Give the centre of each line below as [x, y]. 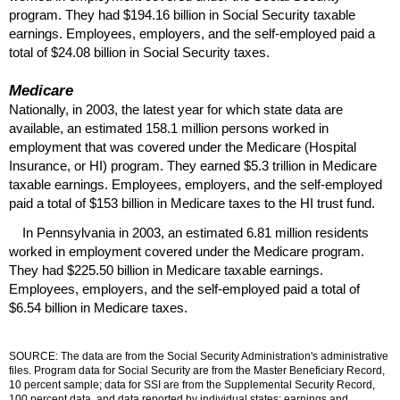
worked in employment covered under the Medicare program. [187, 251]
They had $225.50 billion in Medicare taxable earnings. [166, 270]
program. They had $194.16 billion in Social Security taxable [182, 14]
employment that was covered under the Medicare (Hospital [183, 147]
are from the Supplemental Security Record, [268, 384]
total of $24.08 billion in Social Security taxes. [139, 52]
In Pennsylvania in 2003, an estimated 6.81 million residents [196, 232]
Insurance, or [49, 166]
